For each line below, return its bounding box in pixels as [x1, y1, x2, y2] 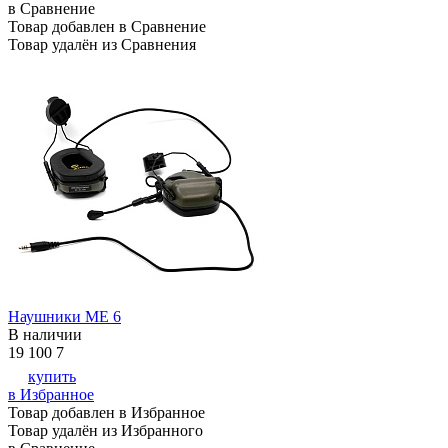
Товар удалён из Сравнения [8, 36, 196, 54]
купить [28, 368, 76, 386]
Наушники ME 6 [8, 308, 121, 326]
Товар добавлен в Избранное [8, 404, 205, 422]
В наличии [8, 326, 82, 344]
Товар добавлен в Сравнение [8, 18, 206, 36]
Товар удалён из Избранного [8, 422, 203, 440]
